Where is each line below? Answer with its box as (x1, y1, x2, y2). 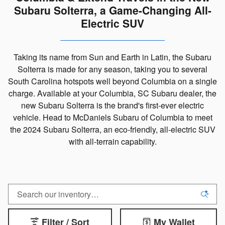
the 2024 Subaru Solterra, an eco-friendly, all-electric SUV (10, 124, 215, 135)
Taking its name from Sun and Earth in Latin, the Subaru (14, 51, 211, 63)
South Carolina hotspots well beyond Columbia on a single (8, 75, 217, 87)
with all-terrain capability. (68, 136, 157, 147)
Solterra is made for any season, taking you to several (18, 63, 207, 75)
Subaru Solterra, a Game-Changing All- (14, 3, 211, 18)
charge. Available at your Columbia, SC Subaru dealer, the (9, 87, 216, 99)
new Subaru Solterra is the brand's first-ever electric (21, 99, 204, 111)
